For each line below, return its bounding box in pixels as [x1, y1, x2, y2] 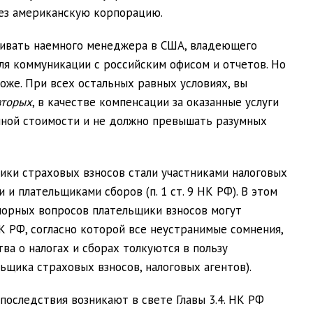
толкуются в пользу [119, 240, 228, 256]
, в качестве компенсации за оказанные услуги [32, 94, 279, 110]
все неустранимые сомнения [129, 221, 281, 237]
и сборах [73, 240, 119, 256]
